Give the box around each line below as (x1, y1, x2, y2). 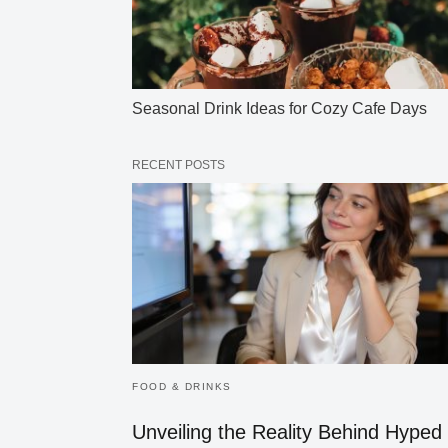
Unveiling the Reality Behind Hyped (132, 420, 442, 443)
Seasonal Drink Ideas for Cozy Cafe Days (132, 100, 427, 118)
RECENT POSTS (132, 158, 225, 173)
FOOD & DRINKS (132, 380, 232, 392)
